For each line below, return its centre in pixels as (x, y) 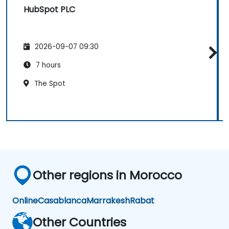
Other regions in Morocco (107, 175)
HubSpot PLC (49, 9)
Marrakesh (108, 200)
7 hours (47, 65)
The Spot (49, 84)
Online (25, 200)
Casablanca (62, 200)
